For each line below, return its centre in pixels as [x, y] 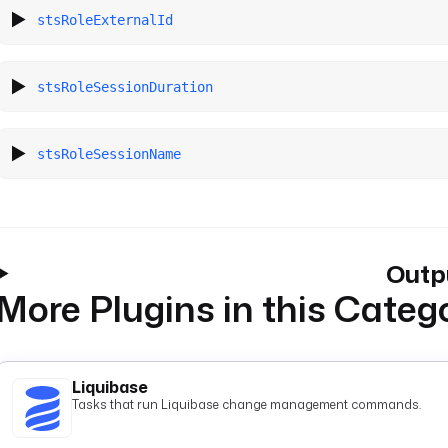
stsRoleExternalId [105, 19]
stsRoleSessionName [109, 153]
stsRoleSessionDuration [125, 86]
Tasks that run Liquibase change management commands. [246, 404]
